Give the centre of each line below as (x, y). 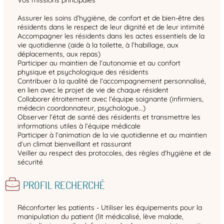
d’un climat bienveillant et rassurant (74, 144)
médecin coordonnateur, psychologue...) (81, 108)
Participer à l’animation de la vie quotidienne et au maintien (112, 135)
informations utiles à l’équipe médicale (79, 126)
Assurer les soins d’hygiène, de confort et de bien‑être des (111, 18)
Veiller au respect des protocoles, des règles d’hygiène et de (114, 153)
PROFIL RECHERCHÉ (64, 184)
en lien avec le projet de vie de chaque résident (93, 90)
